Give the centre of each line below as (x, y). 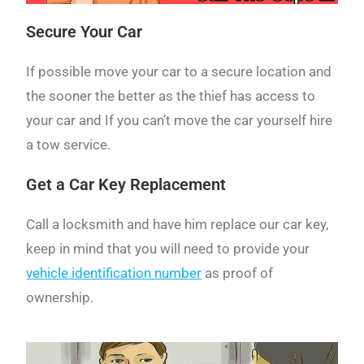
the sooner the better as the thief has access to (171, 96)
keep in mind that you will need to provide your (168, 249)
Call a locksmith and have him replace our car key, (178, 225)
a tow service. (69, 145)
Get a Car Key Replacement (126, 185)
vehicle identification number (114, 273)
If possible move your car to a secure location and (179, 72)
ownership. (60, 298)
